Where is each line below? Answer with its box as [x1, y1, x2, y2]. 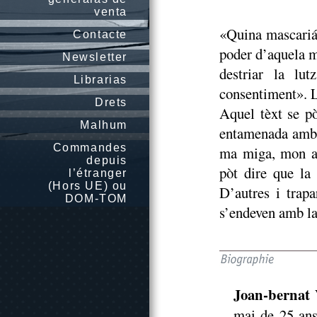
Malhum [80, 119, 127, 131]
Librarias [73, 74, 127, 86]
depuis [86, 154, 127, 166]
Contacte [73, 28, 127, 40]
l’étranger [69, 167, 127, 179]
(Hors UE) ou [47, 180, 127, 192]
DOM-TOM [64, 192, 127, 204]
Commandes [52, 142, 127, 154]
